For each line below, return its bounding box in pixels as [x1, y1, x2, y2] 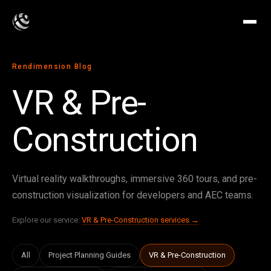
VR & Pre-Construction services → [82, 215, 199, 224]
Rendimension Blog [12, 62, 93, 71]
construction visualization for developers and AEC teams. [12, 189, 253, 201]
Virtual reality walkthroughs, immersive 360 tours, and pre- [12, 173, 257, 184]
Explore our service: [12, 215, 82, 224]
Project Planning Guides [48, 250, 131, 260]
